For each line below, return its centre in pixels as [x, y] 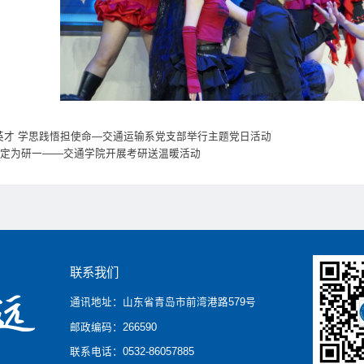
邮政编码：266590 [114, 327]
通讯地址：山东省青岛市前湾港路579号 [163, 303]
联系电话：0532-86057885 [132, 351]
